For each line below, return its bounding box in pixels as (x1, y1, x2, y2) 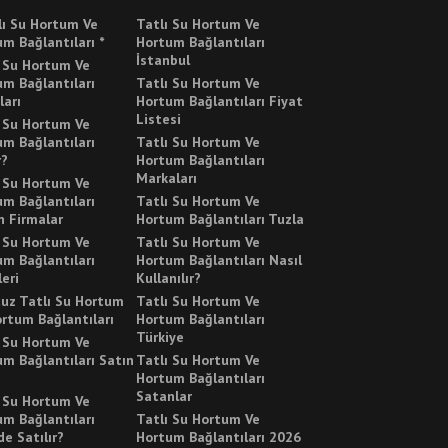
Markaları (136, 169, 197, 188)
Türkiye (136, 328, 184, 347)
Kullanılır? (136, 269, 201, 288)
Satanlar (136, 387, 192, 406)
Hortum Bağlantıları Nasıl (136, 251, 302, 270)
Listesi (136, 110, 181, 129)
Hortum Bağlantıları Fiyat (136, 92, 303, 111)
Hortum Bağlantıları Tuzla (136, 210, 304, 229)
